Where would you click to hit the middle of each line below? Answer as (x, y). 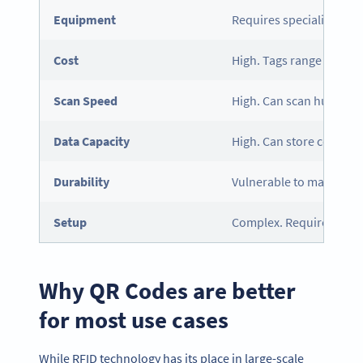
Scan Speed (86, 101)
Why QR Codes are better (167, 290)
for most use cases (134, 319)
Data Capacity (92, 141)
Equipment (85, 20)
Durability (82, 182)
